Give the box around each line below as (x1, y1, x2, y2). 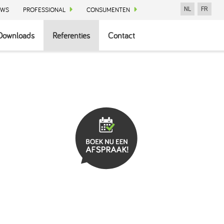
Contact (108, 30, 135, 40)
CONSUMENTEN (86, 5, 130, 14)
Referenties (52, 30, 90, 40)
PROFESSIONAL (23, 5, 65, 14)
